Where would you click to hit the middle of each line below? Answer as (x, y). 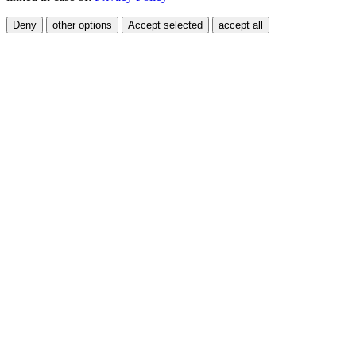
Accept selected (165, 25)
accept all (241, 25)
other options (82, 25)
